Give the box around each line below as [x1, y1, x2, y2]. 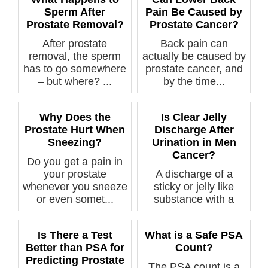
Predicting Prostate [25, 254, 124, 267]
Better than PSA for [25, 242, 124, 254]
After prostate [42, 38, 107, 50]
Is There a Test [37, 229, 112, 242]
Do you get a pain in [27, 156, 123, 168]
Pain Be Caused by [145, 6, 242, 19]
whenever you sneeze [22, 181, 127, 193]
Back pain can [160, 38, 228, 50]
